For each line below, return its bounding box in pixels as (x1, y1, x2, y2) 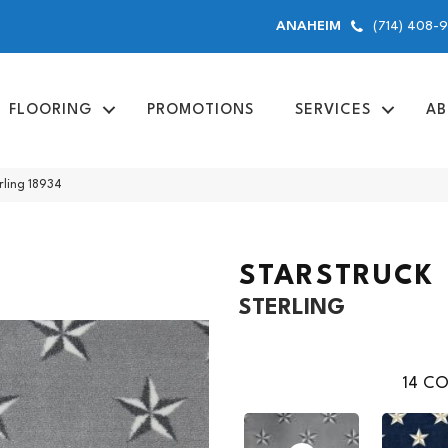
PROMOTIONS (146, 102, 254, 118)
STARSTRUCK (239, 262, 434, 291)
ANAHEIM (276, 18, 342, 33)
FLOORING (8, 102, 92, 118)
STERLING (239, 296, 345, 319)
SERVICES (294, 102, 371, 118)
